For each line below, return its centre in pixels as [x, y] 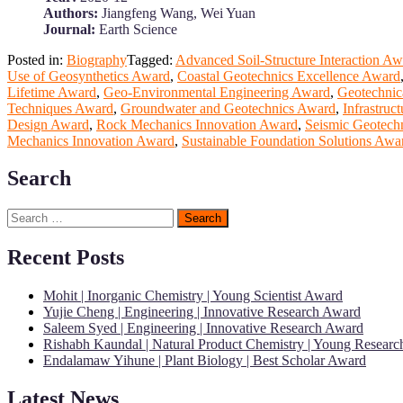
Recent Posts [66, 258]
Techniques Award [60, 108]
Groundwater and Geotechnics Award [228, 108]
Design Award [48, 124]
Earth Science [136, 29]
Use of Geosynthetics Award [89, 76]
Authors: [71, 13]
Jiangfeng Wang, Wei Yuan [177, 13]
